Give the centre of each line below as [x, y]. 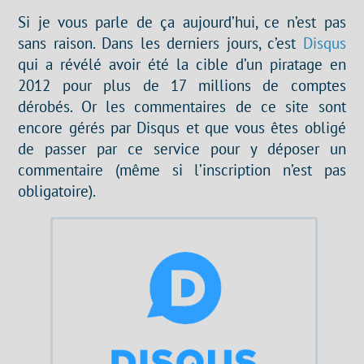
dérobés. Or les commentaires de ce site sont [182, 106]
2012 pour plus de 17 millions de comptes [182, 84]
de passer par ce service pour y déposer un [182, 148]
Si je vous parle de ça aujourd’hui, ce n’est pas [182, 21]
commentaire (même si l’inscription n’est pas [182, 169]
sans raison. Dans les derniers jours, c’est [160, 42]
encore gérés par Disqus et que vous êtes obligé [182, 127]
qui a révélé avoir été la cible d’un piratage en [182, 63]
